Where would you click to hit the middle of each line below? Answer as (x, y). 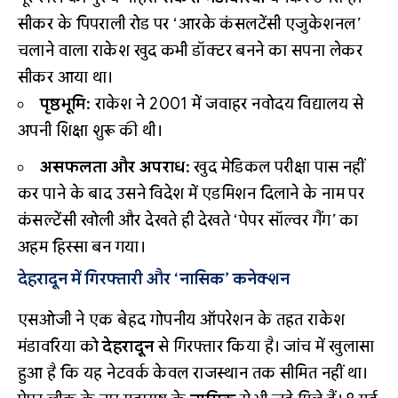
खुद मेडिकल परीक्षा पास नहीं (278, 167)
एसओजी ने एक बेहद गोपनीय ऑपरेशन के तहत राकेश (182, 320)
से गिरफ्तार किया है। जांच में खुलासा (264, 347)
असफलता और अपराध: (115, 167)
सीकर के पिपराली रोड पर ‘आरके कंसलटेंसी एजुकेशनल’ (190, 24)
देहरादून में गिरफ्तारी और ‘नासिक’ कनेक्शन (154, 279)
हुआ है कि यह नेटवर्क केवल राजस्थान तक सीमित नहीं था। (193, 374)
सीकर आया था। (65, 78)
